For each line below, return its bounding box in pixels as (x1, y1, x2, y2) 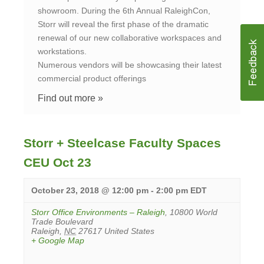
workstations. (38, 47, 87, 57)
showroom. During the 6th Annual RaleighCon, (38, 6, 210, 16)
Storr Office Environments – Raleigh (31, 207, 165, 217)
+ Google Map (31, 236, 84, 246)
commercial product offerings (38, 74, 146, 84)
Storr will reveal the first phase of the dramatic (38, 19, 209, 29)
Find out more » (38, 93, 103, 104)
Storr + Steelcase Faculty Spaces (24, 136, 221, 150)
